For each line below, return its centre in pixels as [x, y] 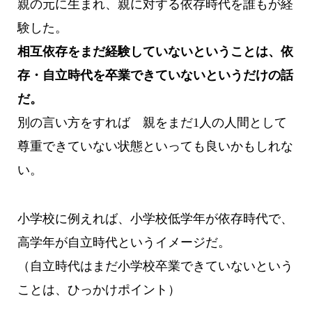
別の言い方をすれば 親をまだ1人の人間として [152, 123]
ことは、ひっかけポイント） [99, 290]
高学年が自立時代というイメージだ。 [124, 243]
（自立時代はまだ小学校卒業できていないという [155, 266]
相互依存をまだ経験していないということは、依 [155, 52]
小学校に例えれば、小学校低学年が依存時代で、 [155, 219]
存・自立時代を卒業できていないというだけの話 [155, 76]
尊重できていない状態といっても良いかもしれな [155, 147]
